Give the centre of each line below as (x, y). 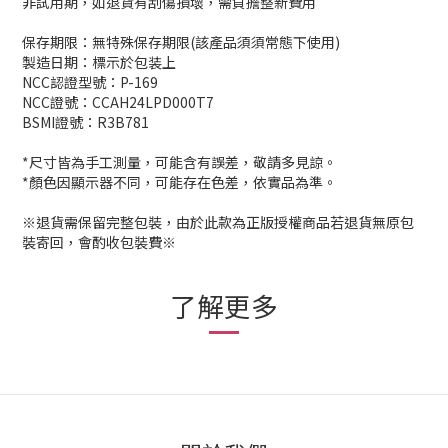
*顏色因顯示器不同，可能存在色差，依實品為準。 (179, 182)
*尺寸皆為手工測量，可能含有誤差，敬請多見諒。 (179, 162)
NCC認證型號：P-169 (90, 82)
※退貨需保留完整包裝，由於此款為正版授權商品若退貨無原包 (218, 222)
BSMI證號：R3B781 (85, 122)
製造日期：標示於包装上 (99, 62)
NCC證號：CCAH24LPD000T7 (118, 102)
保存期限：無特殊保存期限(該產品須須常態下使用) (181, 42)
